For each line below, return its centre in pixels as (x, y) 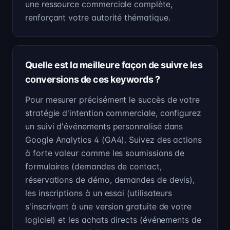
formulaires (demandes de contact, (93, 166)
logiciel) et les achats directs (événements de (113, 220)
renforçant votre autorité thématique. (98, 17)
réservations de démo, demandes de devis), (110, 180)
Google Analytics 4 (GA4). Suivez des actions (114, 140)
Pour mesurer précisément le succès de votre (113, 100)
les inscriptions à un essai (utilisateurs (99, 193)
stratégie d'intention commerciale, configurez (113, 113)
